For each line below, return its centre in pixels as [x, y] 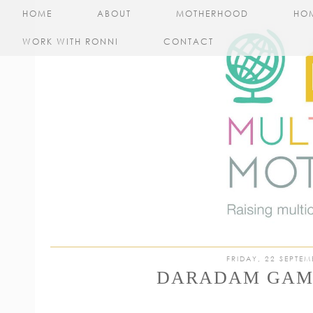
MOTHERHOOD [212, 14]
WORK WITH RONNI [71, 42]
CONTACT [189, 42]
